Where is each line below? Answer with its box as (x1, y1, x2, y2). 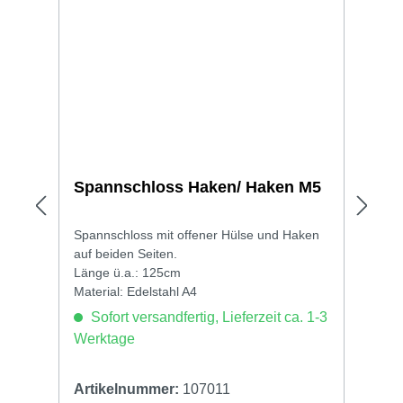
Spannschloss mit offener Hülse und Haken (74, 227, 319, 242)
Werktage (74, 330, 135, 346)
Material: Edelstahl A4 (74, 283, 197, 299)
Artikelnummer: (74, 381, 183, 397)
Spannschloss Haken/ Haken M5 (74, 177, 321, 196)
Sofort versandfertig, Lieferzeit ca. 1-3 (87, 309, 327, 325)
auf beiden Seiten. (74, 246, 177, 261)
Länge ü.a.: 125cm (74, 264, 181, 280)
